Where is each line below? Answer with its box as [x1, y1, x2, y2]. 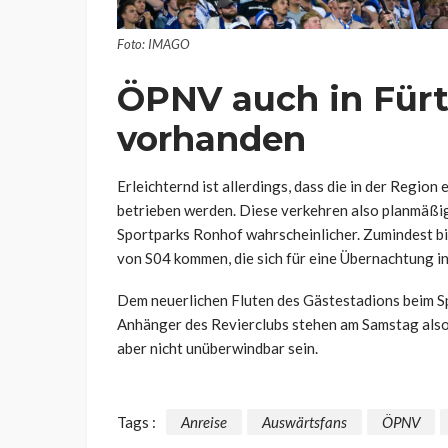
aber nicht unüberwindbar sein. [117, 338, 318, 357]
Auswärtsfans [262, 413, 347, 432]
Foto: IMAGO [117, 35, 190, 52]
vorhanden [117, 117, 306, 160]
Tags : [117, 413, 156, 432]
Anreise [181, 413, 227, 432]
